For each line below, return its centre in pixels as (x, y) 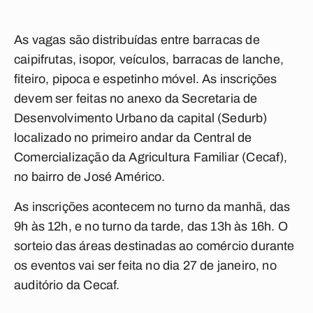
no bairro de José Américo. (90, 177)
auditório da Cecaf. (67, 285)
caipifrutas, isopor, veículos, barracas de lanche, (149, 59)
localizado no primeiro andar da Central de (133, 138)
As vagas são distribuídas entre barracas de (137, 40)
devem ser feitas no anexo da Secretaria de (136, 99)
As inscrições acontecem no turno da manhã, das (152, 207)
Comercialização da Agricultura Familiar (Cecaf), (151, 157)
